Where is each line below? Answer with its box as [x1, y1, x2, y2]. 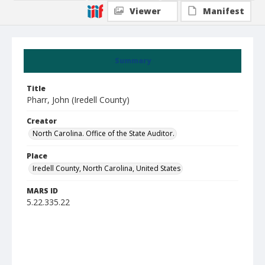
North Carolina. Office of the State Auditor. [33, 128, 174, 138]
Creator [27, 116, 57, 126]
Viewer [130, 5, 161, 17]
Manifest [203, 5, 244, 17]
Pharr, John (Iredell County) [27, 94, 130, 105]
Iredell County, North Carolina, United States [33, 163, 180, 173]
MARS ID [27, 186, 58, 196]
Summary [114, 56, 151, 66]
